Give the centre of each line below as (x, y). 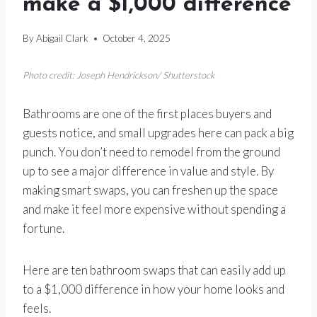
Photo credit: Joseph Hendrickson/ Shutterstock (119, 75)
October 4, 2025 (137, 39)
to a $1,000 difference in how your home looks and (154, 289)
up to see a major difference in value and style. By (148, 171)
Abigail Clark (63, 39)
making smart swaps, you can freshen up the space (150, 190)
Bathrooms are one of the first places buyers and (147, 114)
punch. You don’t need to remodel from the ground (151, 152)
